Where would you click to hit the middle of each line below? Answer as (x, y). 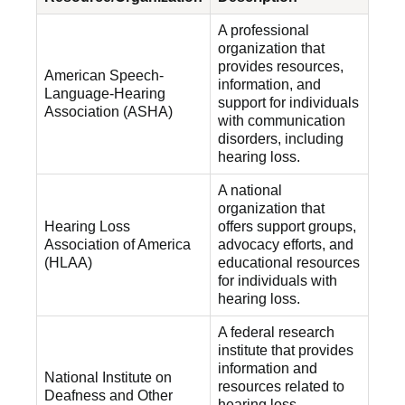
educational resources (289, 263)
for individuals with (278, 281)
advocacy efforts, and (286, 245)
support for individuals (288, 103)
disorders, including (281, 139)
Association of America (118, 245)
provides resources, (281, 66)
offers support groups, (287, 226)
